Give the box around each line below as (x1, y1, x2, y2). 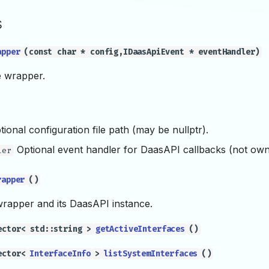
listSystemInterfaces (103, 249, 198, 259)
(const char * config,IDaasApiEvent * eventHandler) (24, 47, 260, 57)
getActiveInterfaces (95, 224, 185, 234)
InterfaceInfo (29, 249, 91, 259)
